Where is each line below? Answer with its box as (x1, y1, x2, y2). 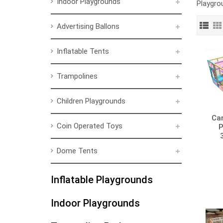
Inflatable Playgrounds (51, 174, 153, 186)
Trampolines (57, 72, 98, 81)
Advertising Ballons (57, 22, 119, 31)
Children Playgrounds (57, 97, 125, 106)
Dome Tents (57, 146, 98, 155)
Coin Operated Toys (57, 121, 122, 130)
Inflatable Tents (57, 47, 109, 56)
